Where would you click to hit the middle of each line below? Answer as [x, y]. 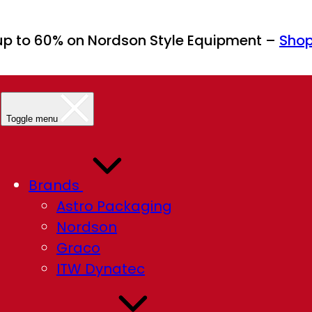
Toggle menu [32, 119]
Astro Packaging [114, 206]
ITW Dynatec [101, 269]
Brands [56, 185]
